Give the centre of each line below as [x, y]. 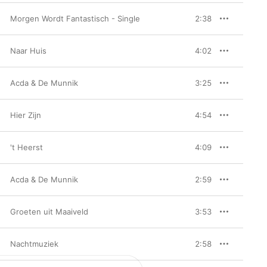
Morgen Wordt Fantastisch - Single [75, 18]
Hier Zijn [26, 115]
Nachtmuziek [34, 244]
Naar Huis [28, 51]
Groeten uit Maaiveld [49, 212]
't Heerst [27, 147]
